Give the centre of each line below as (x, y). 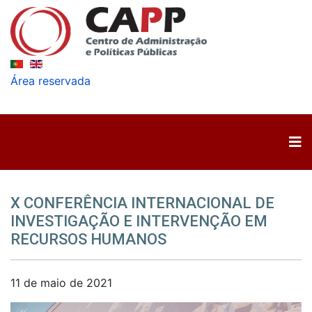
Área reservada (50, 81)
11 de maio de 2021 (61, 283)
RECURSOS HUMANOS (88, 239)
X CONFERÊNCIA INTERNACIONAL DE (142, 203)
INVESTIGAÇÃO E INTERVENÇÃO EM (139, 221)
